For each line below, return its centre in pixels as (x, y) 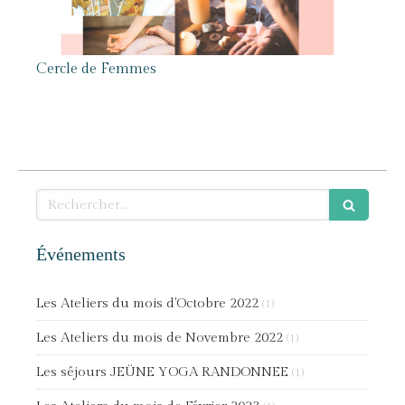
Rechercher (71, 198)
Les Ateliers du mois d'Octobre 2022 (147, 303)
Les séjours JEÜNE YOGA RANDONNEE (162, 372)
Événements (81, 254)
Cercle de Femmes (96, 69)
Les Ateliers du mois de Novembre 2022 (160, 338)
